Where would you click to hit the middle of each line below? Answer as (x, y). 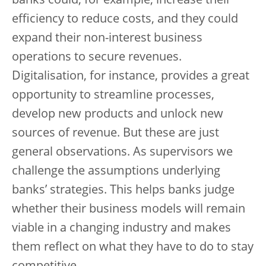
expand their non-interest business (107, 39)
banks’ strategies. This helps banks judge (123, 191)
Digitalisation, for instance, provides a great (131, 77)
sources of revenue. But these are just (115, 134)
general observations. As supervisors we (122, 153)
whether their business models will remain (129, 210)
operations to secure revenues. (97, 58)
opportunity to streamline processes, (113, 96)
